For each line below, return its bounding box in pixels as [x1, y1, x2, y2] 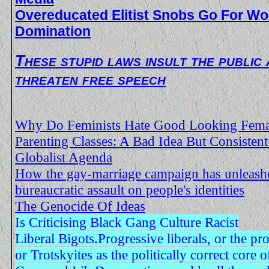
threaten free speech [15, 70, 166, 88]
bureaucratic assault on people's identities [15, 181, 244, 198]
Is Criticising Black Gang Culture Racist [15, 214, 238, 230]
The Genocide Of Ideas [15, 198, 145, 214]
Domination [15, 23, 91, 39]
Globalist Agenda [15, 149, 112, 165]
